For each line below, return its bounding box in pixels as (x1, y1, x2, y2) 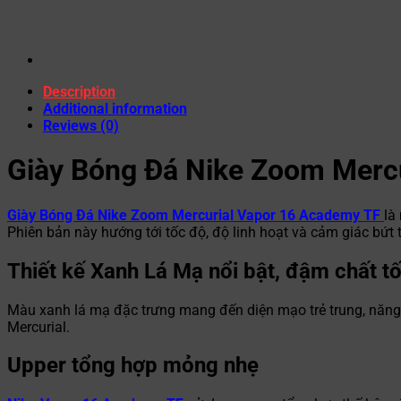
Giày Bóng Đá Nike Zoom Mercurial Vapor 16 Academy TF (7, 206, 384, 224)
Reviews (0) (43, 116, 119, 134)
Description (43, 82, 115, 100)
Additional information (43, 99, 187, 117)
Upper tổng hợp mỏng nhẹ (7, 353, 259, 379)
